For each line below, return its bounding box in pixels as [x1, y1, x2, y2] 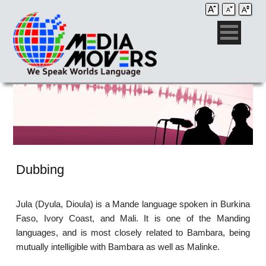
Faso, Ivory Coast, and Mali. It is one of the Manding [16, 213, 250, 224]
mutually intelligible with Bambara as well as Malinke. [16, 242, 220, 252]
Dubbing [16, 162, 65, 178]
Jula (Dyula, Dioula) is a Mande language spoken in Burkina [16, 199, 250, 210]
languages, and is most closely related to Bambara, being [16, 227, 250, 238]
